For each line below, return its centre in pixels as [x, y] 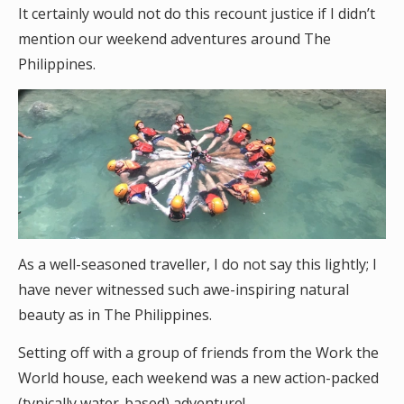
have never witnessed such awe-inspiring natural [184, 289]
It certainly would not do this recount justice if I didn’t [197, 14]
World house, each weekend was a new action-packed [198, 377]
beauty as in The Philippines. [117, 314]
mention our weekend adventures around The [174, 39]
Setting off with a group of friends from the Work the [198, 352]
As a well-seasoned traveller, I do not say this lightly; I [197, 264]
